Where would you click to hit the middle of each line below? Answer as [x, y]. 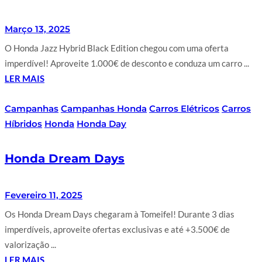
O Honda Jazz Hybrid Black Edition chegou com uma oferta [117, 48]
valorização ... [30, 244]
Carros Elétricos [184, 108]
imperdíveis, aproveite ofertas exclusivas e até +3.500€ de [117, 229]
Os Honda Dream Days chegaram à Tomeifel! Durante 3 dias [120, 214]
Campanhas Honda [104, 108]
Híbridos [23, 123]
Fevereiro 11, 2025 [44, 195]
